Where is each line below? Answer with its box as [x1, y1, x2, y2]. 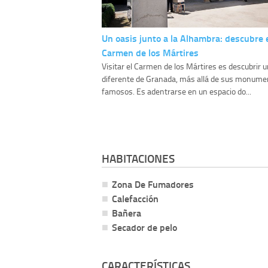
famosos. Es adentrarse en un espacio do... [102, 86, 251, 98]
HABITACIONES [102, 150, 175, 167]
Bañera [112, 206, 141, 220]
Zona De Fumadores [112, 177, 194, 191]
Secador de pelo [112, 220, 177, 234]
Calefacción [112, 191, 159, 206]
